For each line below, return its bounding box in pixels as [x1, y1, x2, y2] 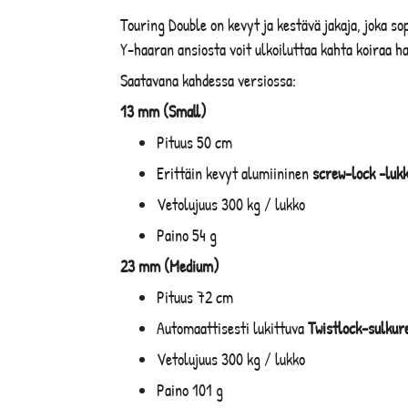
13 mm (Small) [120, 99, 207, 123]
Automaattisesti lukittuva [157, 316, 308, 340]
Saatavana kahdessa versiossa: [120, 68, 296, 92]
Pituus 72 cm [157, 285, 233, 309]
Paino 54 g [157, 223, 217, 247]
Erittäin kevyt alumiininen [157, 161, 312, 185]
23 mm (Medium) [120, 254, 219, 278]
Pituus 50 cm [157, 130, 232, 154]
